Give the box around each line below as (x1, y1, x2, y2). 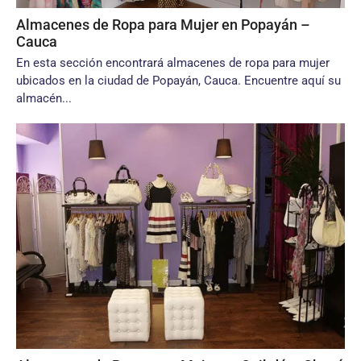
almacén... (16, 91, 72, 106)
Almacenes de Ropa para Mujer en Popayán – (16, 16, 310, 33)
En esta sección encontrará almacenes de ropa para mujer (16, 56, 330, 70)
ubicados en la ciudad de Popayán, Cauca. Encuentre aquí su (16, 73, 341, 88)
